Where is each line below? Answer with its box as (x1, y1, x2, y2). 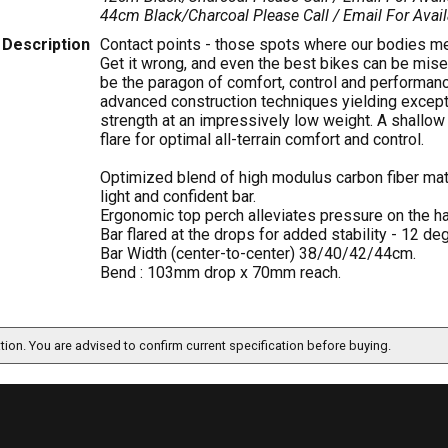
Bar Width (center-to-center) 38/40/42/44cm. (99, 244, 416, 263)
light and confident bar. (99, 187, 256, 206)
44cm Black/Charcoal (99, 6, 253, 25)
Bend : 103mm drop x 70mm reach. (99, 263, 341, 282)
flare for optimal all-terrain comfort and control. (99, 130, 424, 149)
